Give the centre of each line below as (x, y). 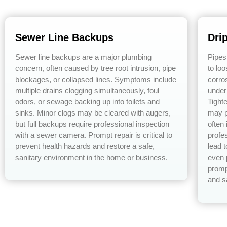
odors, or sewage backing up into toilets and (87, 102)
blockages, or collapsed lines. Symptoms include (96, 80)
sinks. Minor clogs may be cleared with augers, (93, 113)
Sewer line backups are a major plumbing (83, 57)
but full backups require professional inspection (92, 124)
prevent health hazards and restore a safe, (85, 146)
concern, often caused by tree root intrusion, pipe (96, 68)
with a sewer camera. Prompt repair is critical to (94, 135)
